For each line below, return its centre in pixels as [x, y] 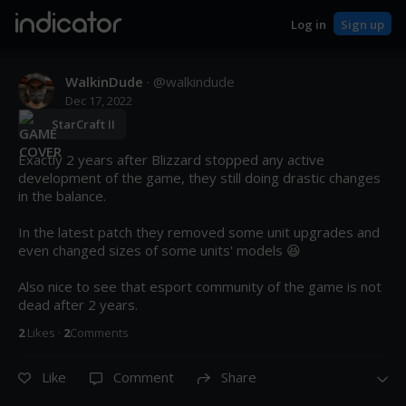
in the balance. [62, 196]
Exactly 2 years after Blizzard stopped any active [171, 159]
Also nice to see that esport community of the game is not [200, 286]
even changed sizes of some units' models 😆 [159, 250]
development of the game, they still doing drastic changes [199, 178]
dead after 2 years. [78, 304]
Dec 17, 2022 [99, 101]
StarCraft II [83, 124]
